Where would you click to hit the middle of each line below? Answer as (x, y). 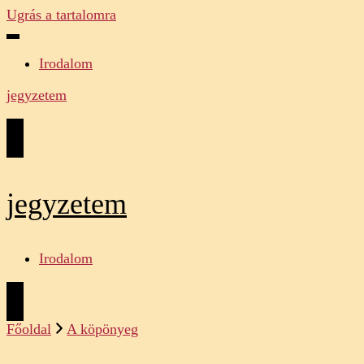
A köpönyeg (103, 329)
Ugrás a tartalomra (61, 15)
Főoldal (29, 329)
